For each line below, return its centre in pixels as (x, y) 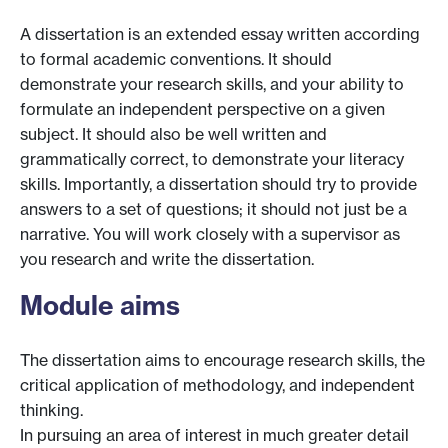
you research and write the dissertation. (167, 259)
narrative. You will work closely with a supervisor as (210, 234)
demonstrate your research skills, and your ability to (212, 84)
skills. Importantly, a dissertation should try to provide (218, 184)
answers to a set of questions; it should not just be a (213, 209)
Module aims (100, 305)
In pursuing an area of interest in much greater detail (214, 434)
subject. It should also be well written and (173, 134)
